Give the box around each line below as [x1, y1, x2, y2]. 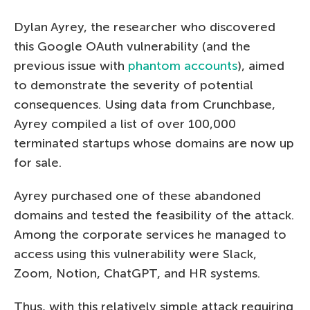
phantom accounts [128, 58, 237, 74]
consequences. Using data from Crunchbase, [14, 97, 275, 113]
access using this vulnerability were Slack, [14, 246, 257, 262]
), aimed [237, 58, 284, 74]
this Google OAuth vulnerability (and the [14, 39, 250, 55]
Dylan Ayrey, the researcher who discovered [14, 19, 275, 35]
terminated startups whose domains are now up [14, 136, 294, 152]
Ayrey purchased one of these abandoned [14, 188, 261, 204]
